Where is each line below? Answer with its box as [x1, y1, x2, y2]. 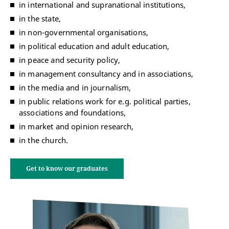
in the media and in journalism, [19, 82, 131, 93]
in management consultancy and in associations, [19, 68, 193, 79]
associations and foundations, [19, 107, 126, 118]
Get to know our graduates [26, 164, 108, 173]
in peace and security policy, [19, 55, 121, 65]
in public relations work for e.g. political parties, [19, 96, 191, 107]
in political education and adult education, [19, 41, 170, 52]
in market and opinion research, [19, 121, 134, 132]
